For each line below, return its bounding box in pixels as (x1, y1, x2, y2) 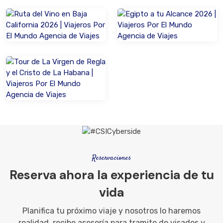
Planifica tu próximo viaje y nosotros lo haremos (22, 206, 201, 216)
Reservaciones (92, 153, 131, 164)
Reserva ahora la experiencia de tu (9, 167, 214, 184)
